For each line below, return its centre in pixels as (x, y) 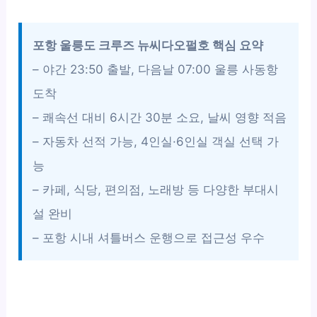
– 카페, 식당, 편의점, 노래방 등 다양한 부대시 (156, 189)
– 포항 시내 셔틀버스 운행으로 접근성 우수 (149, 237)
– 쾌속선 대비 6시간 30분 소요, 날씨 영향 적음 (160, 117)
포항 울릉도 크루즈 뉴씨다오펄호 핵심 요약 (148, 45)
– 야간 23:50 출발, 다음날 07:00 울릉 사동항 (156, 69)
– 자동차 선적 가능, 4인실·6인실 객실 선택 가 (156, 141)
